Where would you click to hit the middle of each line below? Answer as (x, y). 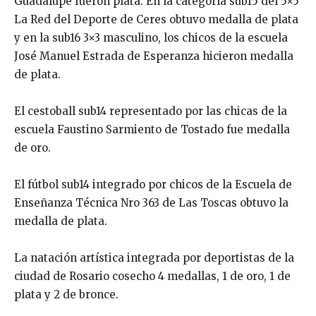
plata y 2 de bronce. (66, 295)
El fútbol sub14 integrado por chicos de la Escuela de (153, 185)
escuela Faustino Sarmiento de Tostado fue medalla (152, 130)
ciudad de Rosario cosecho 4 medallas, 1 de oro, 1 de (152, 276)
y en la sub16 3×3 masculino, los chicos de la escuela (151, 38)
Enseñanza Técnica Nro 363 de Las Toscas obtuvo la (151, 203)
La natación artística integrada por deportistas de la (154, 258)
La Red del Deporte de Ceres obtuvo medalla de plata (156, 20)
